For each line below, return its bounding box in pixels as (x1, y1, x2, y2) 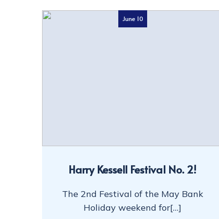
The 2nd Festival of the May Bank (62, 188, 203, 199)
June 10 (122, 14, 143, 23)
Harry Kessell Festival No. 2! (68, 161, 197, 176)
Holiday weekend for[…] (84, 201, 182, 213)
